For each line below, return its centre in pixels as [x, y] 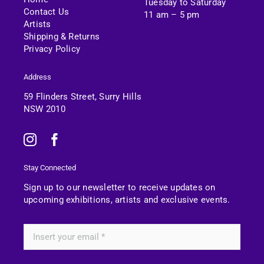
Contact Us [47, 11]
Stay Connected [50, 167]
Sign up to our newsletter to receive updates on [120, 187]
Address [37, 77]
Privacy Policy [52, 49]
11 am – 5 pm [172, 14]
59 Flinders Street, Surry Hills [82, 96]
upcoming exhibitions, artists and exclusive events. [127, 199]
